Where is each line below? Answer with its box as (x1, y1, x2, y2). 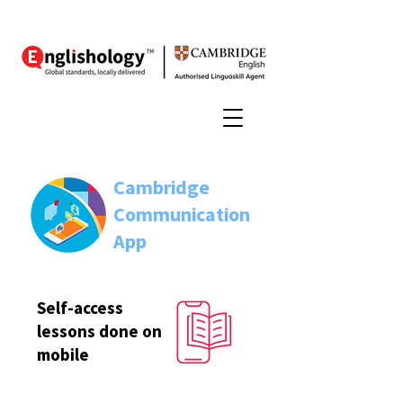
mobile (37, 344, 89, 365)
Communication (113, 201, 250, 227)
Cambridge (113, 175, 210, 200)
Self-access (37, 297, 123, 318)
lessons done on (37, 320, 162, 342)
